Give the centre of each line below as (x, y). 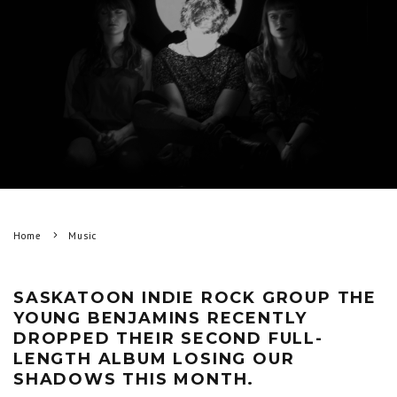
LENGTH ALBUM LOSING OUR (154, 359)
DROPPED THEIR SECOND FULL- (168, 339)
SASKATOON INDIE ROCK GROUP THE (195, 298)
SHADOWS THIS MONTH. (134, 380)
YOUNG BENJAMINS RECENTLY (161, 319)
